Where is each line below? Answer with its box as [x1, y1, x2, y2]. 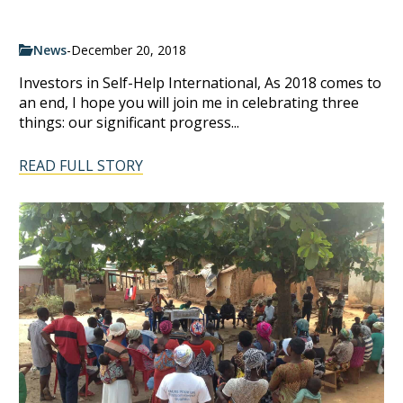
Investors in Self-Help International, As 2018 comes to [19, 72, 382, 93]
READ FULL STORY [19, 155, 144, 175]
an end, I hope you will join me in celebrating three [19, 92, 360, 112]
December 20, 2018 [71, 40, 187, 58]
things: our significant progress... [19, 112, 240, 132]
